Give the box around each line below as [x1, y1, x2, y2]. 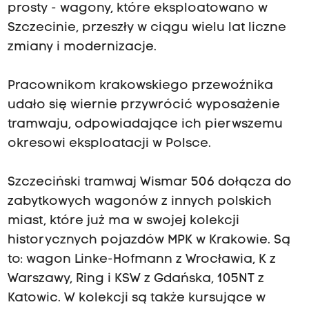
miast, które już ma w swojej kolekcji [7, 215, 239, 228]
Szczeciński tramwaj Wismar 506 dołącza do [7, 176, 292, 190]
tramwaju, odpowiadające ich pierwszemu [7, 118, 283, 132]
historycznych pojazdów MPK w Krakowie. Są [7, 234, 290, 248]
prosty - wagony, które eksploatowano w [7, 2, 268, 16]
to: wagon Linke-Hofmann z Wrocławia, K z [7, 253, 276, 267]
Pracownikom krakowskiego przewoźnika [7, 79, 273, 93]
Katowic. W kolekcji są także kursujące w [7, 292, 266, 306]
